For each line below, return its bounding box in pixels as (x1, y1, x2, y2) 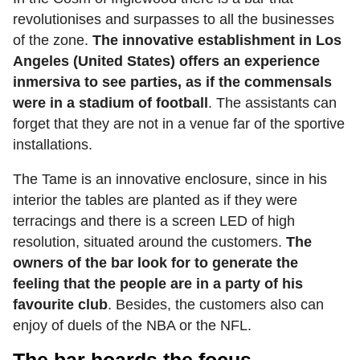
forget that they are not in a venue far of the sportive (13, 116, 345, 133)
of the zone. (13, 32, 92, 49)
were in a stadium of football (13, 95, 208, 112)
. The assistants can (208, 95, 337, 112)
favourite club (13, 297, 108, 313)
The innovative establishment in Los (92, 32, 342, 49)
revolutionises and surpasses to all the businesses (13, 11, 334, 28)
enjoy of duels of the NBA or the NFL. (13, 317, 252, 334)
